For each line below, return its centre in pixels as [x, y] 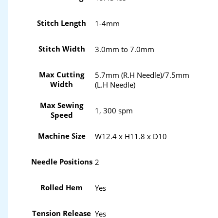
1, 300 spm [114, 110]
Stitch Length [62, 23]
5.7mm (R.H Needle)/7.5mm [142, 75]
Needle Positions [62, 162]
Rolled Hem [62, 188]
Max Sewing [62, 105]
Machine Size [62, 136]
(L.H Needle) [115, 84]
